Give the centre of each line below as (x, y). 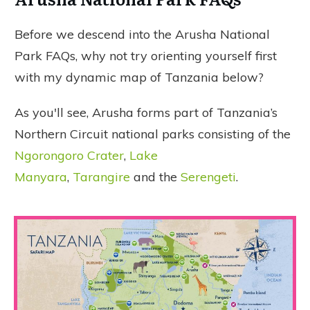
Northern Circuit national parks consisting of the (153, 134)
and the (155, 177)
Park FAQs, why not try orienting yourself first (146, 56)
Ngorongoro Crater (69, 156)
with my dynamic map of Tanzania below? (141, 77)
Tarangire (101, 177)
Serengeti (208, 177)
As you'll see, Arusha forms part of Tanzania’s (146, 113)
